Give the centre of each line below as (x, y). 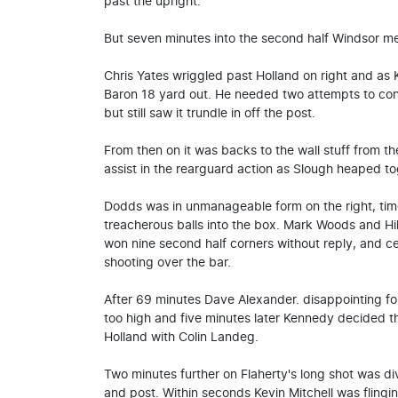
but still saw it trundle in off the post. (210, 113)
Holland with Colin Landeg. (181, 337)
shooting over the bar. (167, 263)
